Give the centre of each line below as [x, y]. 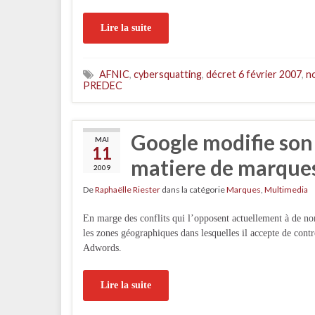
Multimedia [286, 189]
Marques [244, 189]
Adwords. [102, 248]
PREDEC [103, 85]
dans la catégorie [193, 189]
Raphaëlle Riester [128, 189]
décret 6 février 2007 [254, 74]
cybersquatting [168, 74]
